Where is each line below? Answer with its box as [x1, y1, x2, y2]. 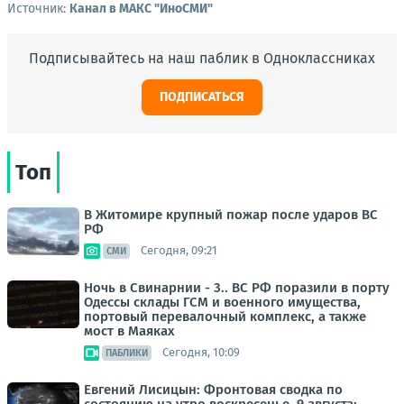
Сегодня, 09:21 [141, 243, 217, 258]
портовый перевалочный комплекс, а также [84, 308, 366, 325]
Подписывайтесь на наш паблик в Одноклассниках [29, 49, 375, 67]
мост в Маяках [84, 322, 175, 339]
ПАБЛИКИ [106, 346, 148, 359]
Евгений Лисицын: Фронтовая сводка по [84, 381, 343, 398]
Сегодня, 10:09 [162, 345, 240, 360]
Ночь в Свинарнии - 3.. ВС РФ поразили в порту [84, 279, 390, 296]
